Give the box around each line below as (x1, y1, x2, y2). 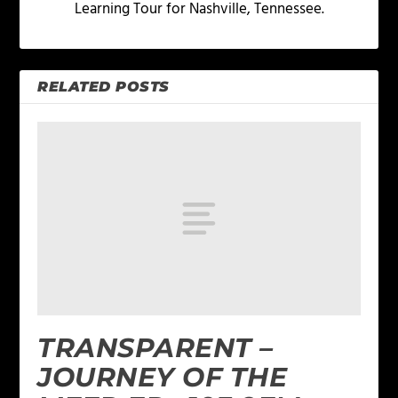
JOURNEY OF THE (37, 361, 288, 394)
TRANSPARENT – (37, 331, 274, 365)
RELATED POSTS (37, 78, 170, 96)
